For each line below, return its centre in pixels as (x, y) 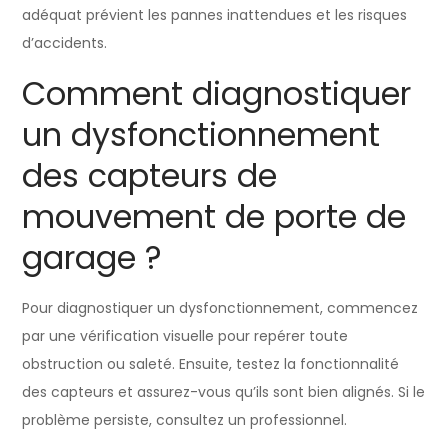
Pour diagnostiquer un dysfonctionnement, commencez (220, 307)
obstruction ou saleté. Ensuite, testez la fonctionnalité (211, 363)
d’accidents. (65, 42)
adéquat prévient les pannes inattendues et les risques (215, 14)
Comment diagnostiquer (217, 93)
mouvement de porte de (214, 216)
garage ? (92, 257)
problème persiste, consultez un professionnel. (185, 419)
